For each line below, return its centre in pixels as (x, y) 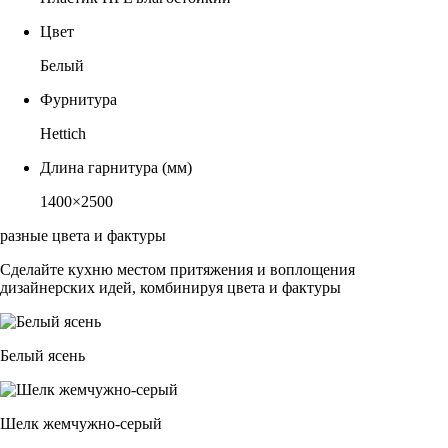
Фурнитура (78, 99)
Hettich (63, 133)
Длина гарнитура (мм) (116, 167)
